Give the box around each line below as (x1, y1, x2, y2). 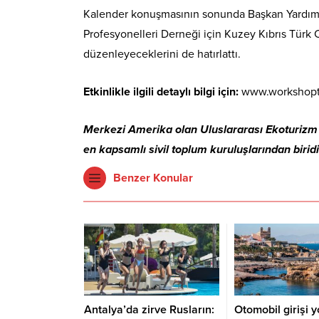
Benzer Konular (113, 170, 193, 185)
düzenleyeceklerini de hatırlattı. (83, 46, 241, 61)
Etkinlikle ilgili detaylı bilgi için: (83, 84, 239, 99)
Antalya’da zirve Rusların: (84, 302, 214, 317)
